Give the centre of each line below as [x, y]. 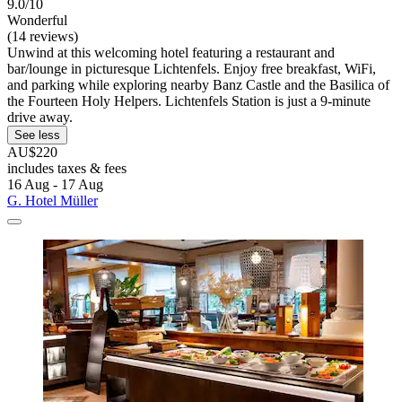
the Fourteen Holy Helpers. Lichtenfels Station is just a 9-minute [189, 100]
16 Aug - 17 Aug [55, 184]
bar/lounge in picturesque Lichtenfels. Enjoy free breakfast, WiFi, [192, 68]
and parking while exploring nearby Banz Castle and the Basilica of [198, 84]
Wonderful [37, 20]
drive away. [40, 117]
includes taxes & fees [67, 168]
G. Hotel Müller [52, 200]
